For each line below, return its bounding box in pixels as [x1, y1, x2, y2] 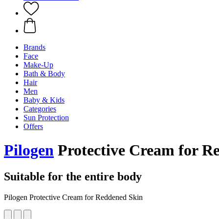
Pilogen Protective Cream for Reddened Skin [4, 193, 143, 201]
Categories [23, 105, 56, 113]
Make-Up [23, 61, 53, 69]
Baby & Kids [23, 96, 65, 104]
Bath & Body [23, 69, 65, 78]
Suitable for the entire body [4, 170, 142, 183]
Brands [23, 43, 45, 51]
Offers [23, 122, 43, 131]
